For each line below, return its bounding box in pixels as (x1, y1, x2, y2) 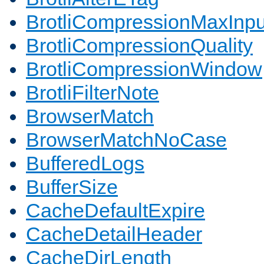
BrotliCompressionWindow (26, 58, 262, 81)
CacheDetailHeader (26, 223, 202, 246)
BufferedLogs (26, 152, 144, 175)
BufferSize (26, 176, 118, 199)
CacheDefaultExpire (26, 199, 205, 222)
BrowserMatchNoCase (26, 128, 227, 151)
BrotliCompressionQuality (26, 34, 253, 57)
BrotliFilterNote (26, 81, 159, 104)
